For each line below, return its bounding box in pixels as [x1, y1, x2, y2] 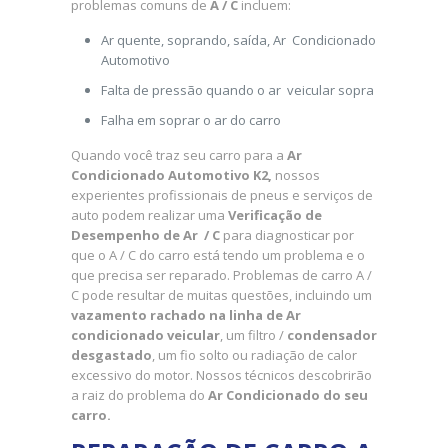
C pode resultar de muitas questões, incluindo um [70, 286, 372, 305]
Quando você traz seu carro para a [70, 146, 287, 165]
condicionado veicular [70, 326, 220, 345]
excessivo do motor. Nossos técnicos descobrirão [70, 366, 372, 385]
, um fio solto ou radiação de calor [151, 346, 357, 365]
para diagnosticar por [219, 226, 354, 245]
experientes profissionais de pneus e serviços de [70, 186, 373, 205]
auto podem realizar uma [70, 206, 228, 225]
